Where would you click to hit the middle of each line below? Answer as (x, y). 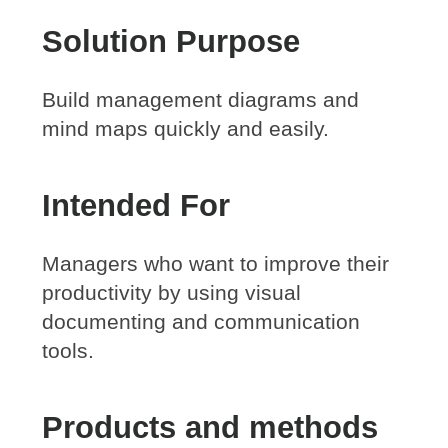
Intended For (136, 205)
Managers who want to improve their (216, 263)
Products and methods (210, 427)
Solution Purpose (171, 41)
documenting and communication (201, 321)
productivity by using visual (172, 292)
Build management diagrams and (201, 99)
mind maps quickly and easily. (186, 128)
